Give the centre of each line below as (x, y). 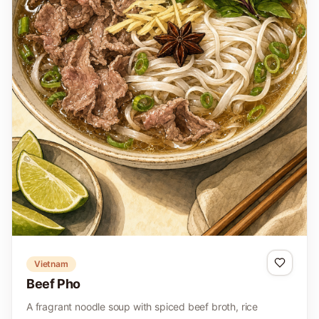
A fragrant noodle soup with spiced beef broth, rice (142, 307)
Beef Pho (54, 284)
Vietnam (51, 263)
